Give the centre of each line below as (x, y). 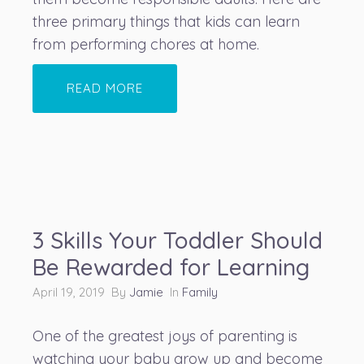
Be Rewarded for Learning (171, 267)
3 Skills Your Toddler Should (178, 240)
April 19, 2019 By (81, 292)
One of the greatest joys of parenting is (165, 336)
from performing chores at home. (146, 44)
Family (200, 292)
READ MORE (105, 88)
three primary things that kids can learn (166, 22)
